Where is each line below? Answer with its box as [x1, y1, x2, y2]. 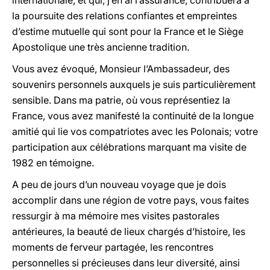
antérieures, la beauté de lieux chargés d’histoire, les [12, 225, 245, 237]
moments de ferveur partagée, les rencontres [12, 241, 213, 253]
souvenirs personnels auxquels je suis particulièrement [12, 78, 256, 90]
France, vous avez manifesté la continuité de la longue [12, 110, 254, 122]
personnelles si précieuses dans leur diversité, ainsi [12, 257, 240, 269]
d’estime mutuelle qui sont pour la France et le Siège [12, 25, 243, 37]
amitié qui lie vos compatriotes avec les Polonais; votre [12, 125, 258, 137]
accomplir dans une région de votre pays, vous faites [12, 194, 249, 206]
